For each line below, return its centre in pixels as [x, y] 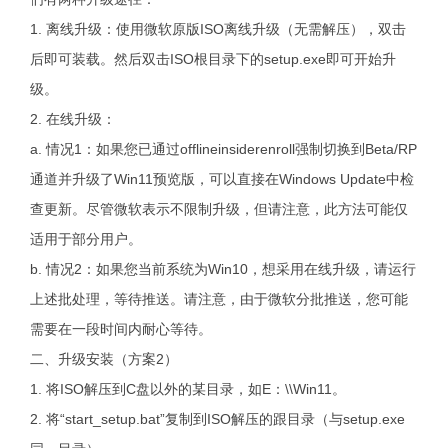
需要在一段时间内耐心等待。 [121, 329]
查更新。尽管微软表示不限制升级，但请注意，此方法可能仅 [219, 209]
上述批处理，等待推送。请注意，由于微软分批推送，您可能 [219, 299]
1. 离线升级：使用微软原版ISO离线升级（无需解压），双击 [218, 29]
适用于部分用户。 [86, 239]
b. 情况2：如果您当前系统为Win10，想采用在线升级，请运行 [223, 269]
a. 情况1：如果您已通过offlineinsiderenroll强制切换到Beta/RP [223, 149]
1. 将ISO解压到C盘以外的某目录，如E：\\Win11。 [188, 389]
